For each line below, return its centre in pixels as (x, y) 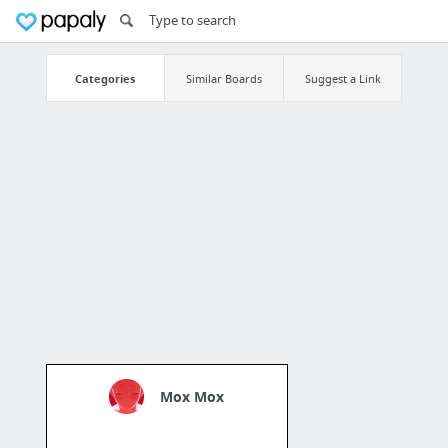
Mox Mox (192, 397)
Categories (105, 78)
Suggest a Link (342, 78)
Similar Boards (223, 78)
